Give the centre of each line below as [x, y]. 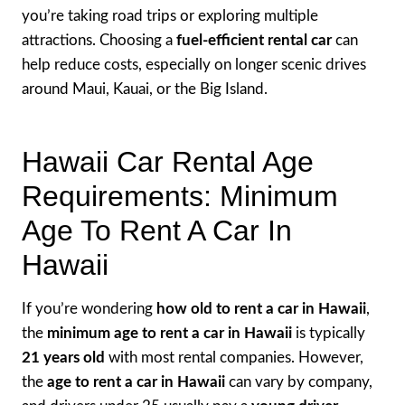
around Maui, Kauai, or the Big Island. [145, 89]
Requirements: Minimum [180, 196]
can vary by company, [299, 381]
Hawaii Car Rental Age [168, 161]
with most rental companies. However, [234, 357]
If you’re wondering [89, 308]
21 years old [63, 357]
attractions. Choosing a [99, 40]
